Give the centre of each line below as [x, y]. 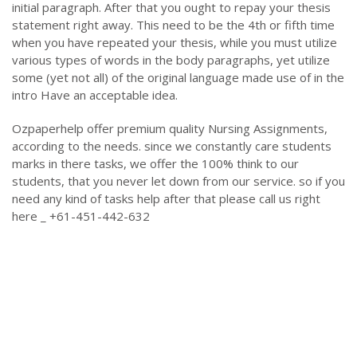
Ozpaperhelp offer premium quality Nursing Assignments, [170, 129]
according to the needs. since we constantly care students [172, 146]
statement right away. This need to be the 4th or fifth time [173, 25]
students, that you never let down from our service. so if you [178, 181]
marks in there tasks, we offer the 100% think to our [155, 164]
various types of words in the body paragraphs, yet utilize [171, 60]
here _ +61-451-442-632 [81, 216]
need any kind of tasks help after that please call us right [166, 199]
